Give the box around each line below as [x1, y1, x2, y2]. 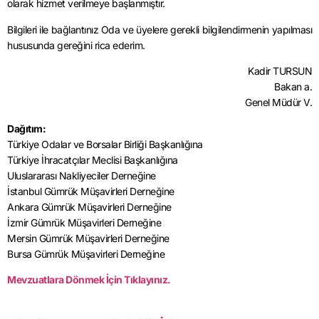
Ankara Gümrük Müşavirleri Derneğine [7, 200, 172, 213]
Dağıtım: [7, 122, 46, 135]
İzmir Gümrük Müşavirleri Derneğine [7, 216, 161, 229]
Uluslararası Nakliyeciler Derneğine [7, 169, 156, 182]
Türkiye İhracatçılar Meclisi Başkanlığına [7, 153, 178, 166]
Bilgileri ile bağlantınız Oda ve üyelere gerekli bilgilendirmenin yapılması [7, 23, 312, 36]
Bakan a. [274, 80, 312, 93]
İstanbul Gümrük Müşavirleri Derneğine [7, 184, 174, 197]
